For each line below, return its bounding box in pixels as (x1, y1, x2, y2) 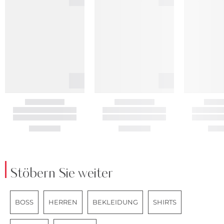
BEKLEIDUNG (92, 197, 138, 206)
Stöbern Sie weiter (10, 163, 113, 183)
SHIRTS (153, 197, 176, 206)
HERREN (48, 197, 77, 206)
